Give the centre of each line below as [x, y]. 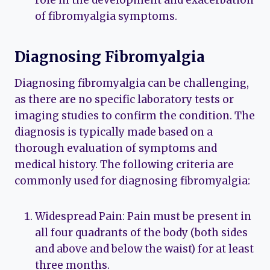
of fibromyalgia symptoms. [106, 16]
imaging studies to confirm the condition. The [135, 115]
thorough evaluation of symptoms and [116, 148]
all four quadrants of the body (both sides [141, 232]
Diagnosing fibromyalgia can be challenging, [132, 83]
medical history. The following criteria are [124, 164]
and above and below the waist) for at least [144, 249]
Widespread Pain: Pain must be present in [143, 216]
